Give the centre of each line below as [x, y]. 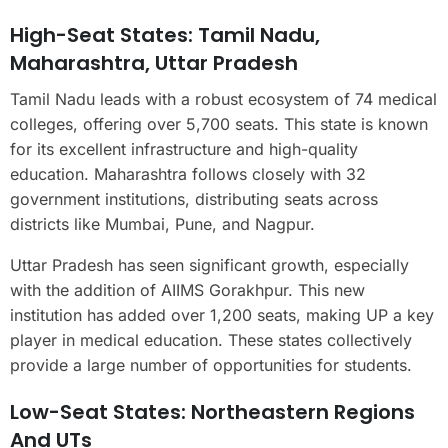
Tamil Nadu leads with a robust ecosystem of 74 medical [223, 98]
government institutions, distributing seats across [194, 198]
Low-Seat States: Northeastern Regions [212, 411]
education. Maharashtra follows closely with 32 [188, 173]
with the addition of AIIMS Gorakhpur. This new [187, 289]
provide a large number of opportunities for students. [211, 364]
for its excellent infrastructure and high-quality [184, 148]
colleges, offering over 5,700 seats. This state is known [219, 123]
